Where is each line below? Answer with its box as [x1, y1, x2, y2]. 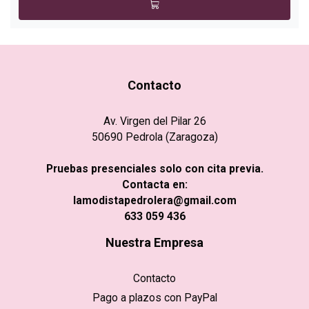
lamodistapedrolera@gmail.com [72, 194, 237, 208]
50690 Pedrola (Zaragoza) [91, 130, 218, 144]
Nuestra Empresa [106, 235, 203, 250]
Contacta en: [121, 178, 188, 192]
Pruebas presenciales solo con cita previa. [46, 162, 263, 176]
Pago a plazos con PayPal [92, 291, 217, 305]
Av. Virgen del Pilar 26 [103, 114, 206, 128]
